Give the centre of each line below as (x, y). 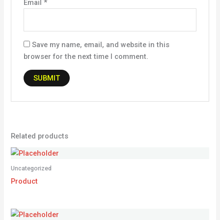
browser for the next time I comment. (86, 57)
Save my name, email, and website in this (100, 45)
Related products (40, 136)
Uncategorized (31, 168)
